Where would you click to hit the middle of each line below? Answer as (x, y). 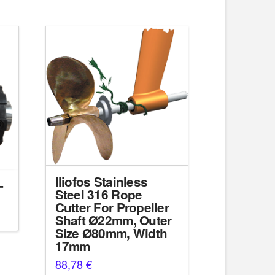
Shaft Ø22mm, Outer (113, 220)
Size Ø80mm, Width (111, 233)
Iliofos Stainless (101, 181)
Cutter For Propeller (112, 207)
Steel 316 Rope (99, 194)
